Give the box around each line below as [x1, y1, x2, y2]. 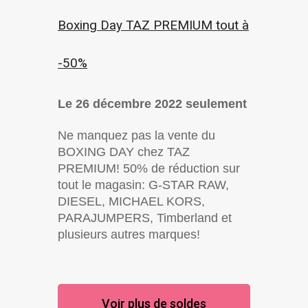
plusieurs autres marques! [58, 228, 203, 242]
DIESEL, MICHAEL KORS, [58, 195, 205, 209]
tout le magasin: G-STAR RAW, [58, 178, 229, 192]
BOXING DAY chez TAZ [58, 145, 190, 159]
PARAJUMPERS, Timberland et [58, 211, 232, 225]
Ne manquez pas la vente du [58, 129, 215, 143]
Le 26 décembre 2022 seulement [58, 97, 247, 111]
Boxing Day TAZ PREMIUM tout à [58, 17, 249, 34]
